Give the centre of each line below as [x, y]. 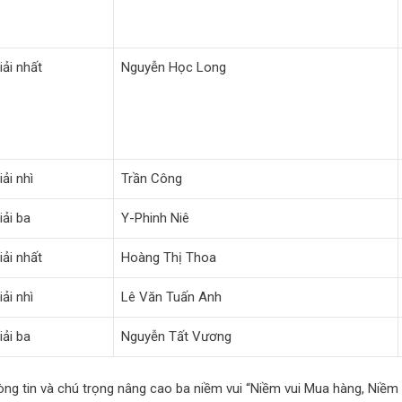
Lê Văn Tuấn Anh [171, 297]
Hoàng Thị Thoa [169, 257]
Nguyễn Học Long [174, 67]
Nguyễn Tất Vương [176, 336]
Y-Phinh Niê [155, 218]
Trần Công [152, 178]
